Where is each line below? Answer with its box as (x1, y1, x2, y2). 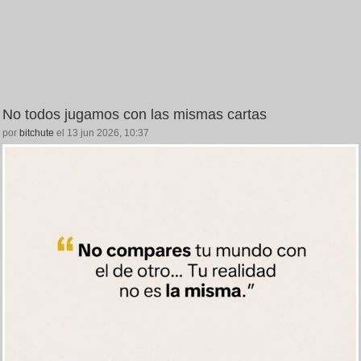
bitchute (19, 127, 54, 139)
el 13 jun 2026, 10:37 (54, 127, 149, 139)
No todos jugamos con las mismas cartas (2, 106, 267, 123)
